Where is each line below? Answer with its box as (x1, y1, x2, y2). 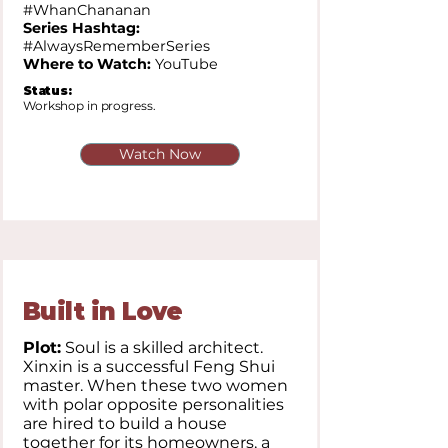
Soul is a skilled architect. (61, 338, 263, 357)
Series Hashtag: (23, 19, 140, 37)
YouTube (151, 55, 218, 73)
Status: (23, 83, 72, 98)
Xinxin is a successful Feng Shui (23, 357, 275, 376)
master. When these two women (23, 376, 288, 395)
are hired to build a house (23, 414, 227, 433)
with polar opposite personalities (23, 395, 284, 414)
